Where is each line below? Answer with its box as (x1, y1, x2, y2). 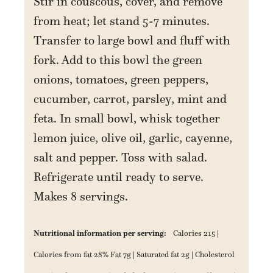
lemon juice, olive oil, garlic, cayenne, (34, 130, 233, 145)
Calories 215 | (173, 228, 219, 238)
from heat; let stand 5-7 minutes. (34, 13, 210, 28)
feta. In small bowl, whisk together (34, 110, 221, 126)
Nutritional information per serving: (34, 228, 174, 238)
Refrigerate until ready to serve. (34, 169, 204, 184)
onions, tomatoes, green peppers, (34, 71, 209, 87)
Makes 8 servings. (34, 188, 129, 204)
